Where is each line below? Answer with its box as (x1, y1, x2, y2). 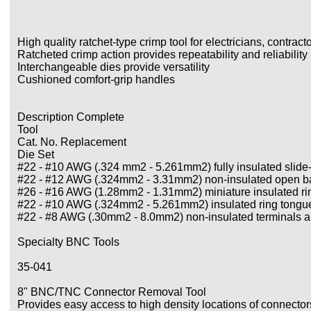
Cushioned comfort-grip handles (17, 74, 175, 85)
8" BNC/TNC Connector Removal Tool (17, 286, 206, 298)
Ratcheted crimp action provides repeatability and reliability (17, 49, 308, 60)
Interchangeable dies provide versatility (17, 61, 210, 73)
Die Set (17, 149, 54, 160)
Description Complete (17, 111, 124, 123)
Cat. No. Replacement (17, 136, 126, 148)
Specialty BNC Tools (17, 236, 119, 248)
